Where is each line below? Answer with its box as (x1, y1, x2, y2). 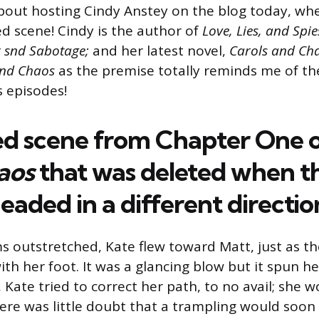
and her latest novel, (89, 41, 229, 61)
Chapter (155, 123, 250, 156)
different (120, 187, 222, 220)
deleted (140, 155, 226, 188)
